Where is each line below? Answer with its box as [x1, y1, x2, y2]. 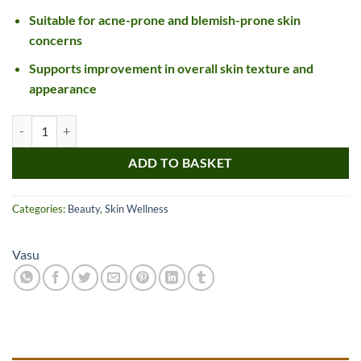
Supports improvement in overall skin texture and [28, 60, 313, 77]
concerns [28, 32, 82, 48]
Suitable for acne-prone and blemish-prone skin [28, 12, 301, 28]
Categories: [12, 201, 68, 215]
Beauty [68, 201, 100, 215]
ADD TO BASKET [128, 155, 233, 170]
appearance [28, 81, 97, 97]
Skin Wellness [105, 201, 168, 215]
